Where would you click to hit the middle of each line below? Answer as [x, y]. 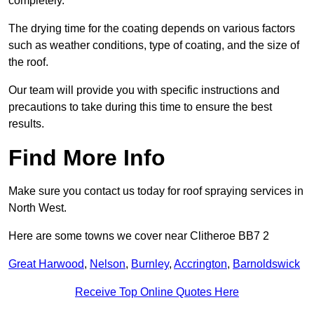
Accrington [200, 264]
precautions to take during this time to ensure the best [140, 107]
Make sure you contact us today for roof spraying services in [156, 191]
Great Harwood [46, 264]
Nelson [108, 264]
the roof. [28, 62]
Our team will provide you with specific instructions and [144, 90]
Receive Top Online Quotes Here [157, 292]
